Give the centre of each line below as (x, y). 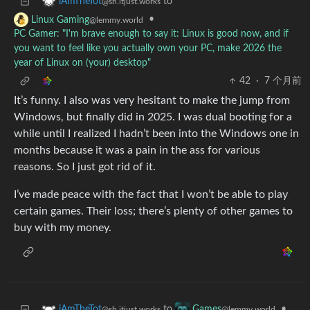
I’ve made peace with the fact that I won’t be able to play (151, 195)
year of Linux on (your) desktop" (82, 63)
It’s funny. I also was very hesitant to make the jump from (152, 101)
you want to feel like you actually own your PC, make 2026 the (148, 49)
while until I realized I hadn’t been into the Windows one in (156, 134)
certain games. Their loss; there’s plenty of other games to (153, 211)
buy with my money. (63, 228)
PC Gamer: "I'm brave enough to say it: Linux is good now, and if (151, 34)
